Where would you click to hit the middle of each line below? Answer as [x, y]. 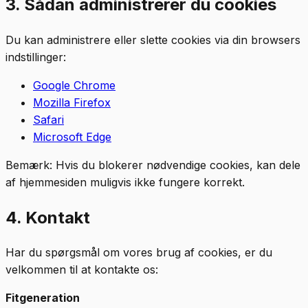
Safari [48, 119]
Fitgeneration [43, 298]
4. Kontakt [48, 217]
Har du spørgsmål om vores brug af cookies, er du [139, 253]
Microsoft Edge [72, 136]
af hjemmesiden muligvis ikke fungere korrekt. [125, 182]
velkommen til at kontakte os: [82, 270]
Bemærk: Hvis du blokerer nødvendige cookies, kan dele [153, 165]
